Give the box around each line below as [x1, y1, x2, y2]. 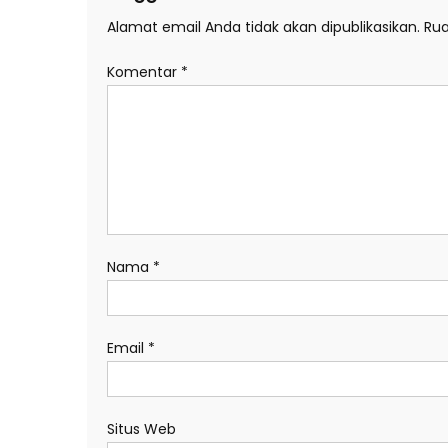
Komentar [107, 61, 181, 82]
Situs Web [107, 418, 176, 439]
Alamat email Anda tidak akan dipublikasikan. [107, 16, 420, 37]
